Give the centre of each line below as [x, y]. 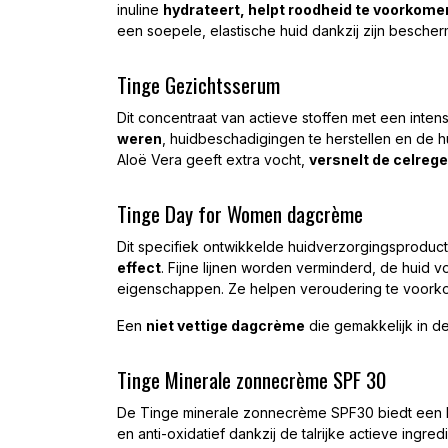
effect [139, 267]
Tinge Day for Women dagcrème [240, 213]
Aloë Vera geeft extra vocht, [213, 159]
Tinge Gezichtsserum [198, 84]
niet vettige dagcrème [225, 325]
